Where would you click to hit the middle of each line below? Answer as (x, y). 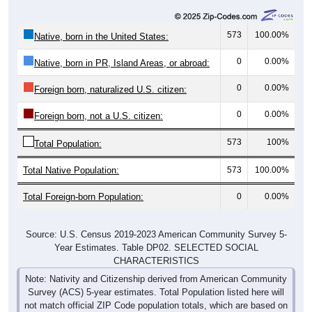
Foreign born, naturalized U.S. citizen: (110, 75)
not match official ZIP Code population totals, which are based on (156, 290)
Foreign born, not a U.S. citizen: (99, 101)
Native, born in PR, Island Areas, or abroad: (122, 48)
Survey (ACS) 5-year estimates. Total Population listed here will (156, 277)
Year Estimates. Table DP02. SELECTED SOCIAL (156, 233)
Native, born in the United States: (101, 22)
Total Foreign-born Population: (83, 182)
